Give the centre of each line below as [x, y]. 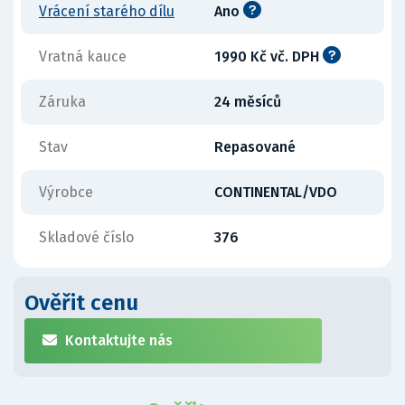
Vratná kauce [83, 57]
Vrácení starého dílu [107, 11]
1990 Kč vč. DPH [268, 57]
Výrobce [66, 192]
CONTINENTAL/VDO [276, 192]
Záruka [62, 102]
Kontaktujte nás [119, 340]
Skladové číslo [86, 237]
